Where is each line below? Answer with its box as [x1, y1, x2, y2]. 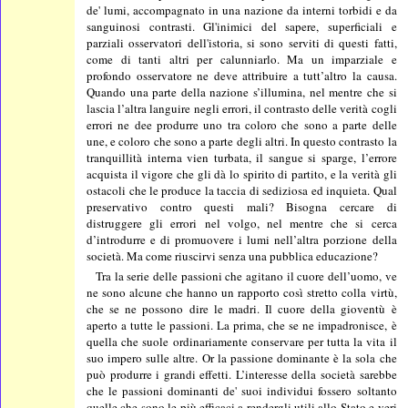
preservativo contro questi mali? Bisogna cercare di [87, 198, 397, 215]
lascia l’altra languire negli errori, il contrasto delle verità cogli [87, 99, 397, 117]
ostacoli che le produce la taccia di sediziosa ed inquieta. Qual [87, 181, 397, 199]
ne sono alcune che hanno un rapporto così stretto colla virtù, [87, 283, 397, 301]
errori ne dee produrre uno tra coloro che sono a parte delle [87, 116, 397, 133]
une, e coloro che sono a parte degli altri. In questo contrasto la [87, 132, 397, 149]
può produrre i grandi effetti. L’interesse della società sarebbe [87, 365, 397, 382]
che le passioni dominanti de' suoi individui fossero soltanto [87, 382, 397, 399]
